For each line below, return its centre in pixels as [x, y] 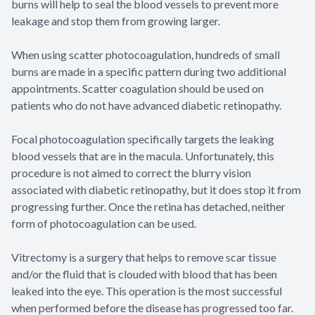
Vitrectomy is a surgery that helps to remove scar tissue [144, 257]
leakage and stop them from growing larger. [116, 20]
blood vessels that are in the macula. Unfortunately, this [143, 155]
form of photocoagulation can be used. [104, 223]
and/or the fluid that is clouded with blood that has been [144, 274]
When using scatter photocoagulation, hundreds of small [146, 54]
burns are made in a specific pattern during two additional [149, 71]
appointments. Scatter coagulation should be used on [137, 88]
